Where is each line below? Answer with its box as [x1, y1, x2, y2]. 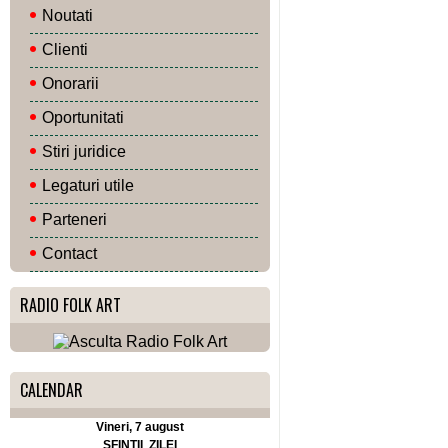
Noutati [42, 7, 93, 24]
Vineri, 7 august [96, 420, 184, 434]
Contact [42, 245, 97, 262]
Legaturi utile [42, 177, 134, 194]
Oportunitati [42, 109, 124, 126]
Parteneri [42, 211, 107, 228]
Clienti [42, 41, 88, 58]
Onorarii [42, 75, 99, 92]
